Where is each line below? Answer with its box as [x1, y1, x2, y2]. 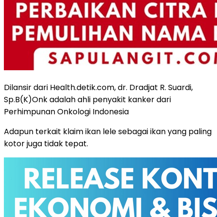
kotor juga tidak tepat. [4, 138, 88, 149]
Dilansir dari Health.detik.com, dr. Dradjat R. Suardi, [4, 81, 193, 93]
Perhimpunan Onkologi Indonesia [4, 106, 129, 117]
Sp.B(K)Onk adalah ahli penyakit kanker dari [4, 93, 171, 105]
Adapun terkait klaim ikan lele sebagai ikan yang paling [4, 125, 212, 137]
